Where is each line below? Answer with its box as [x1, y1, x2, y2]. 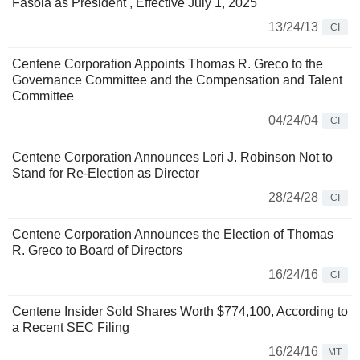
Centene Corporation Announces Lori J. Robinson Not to [12, 150, 333, 165]
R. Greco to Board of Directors [12, 243, 182, 258]
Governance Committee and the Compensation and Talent [12, 73, 342, 88]
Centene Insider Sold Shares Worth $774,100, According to [12, 305, 348, 319]
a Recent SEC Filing [12, 321, 129, 335]
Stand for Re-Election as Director [12, 166, 199, 181]
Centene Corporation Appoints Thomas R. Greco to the [12, 57, 323, 72]
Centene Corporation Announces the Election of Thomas [12, 227, 333, 242]
